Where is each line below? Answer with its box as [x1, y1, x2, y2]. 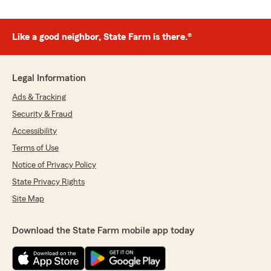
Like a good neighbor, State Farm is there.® [12, 32, 192, 42]
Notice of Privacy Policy [12, 161, 96, 170]
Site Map [12, 195, 44, 204]
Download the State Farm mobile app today [12, 226, 194, 236]
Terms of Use [12, 144, 59, 153]
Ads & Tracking [12, 93, 66, 102]
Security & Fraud [12, 110, 73, 119]
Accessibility [12, 127, 57, 136]
